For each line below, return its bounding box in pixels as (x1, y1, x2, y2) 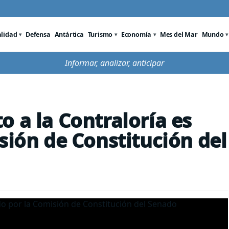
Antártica (54, 30, 84, 39)
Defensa (26, 30, 51, 39)
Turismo (87, 30, 113, 39)
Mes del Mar (159, 30, 198, 39)
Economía (121, 30, 152, 39)
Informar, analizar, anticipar (65, 57, 164, 68)
